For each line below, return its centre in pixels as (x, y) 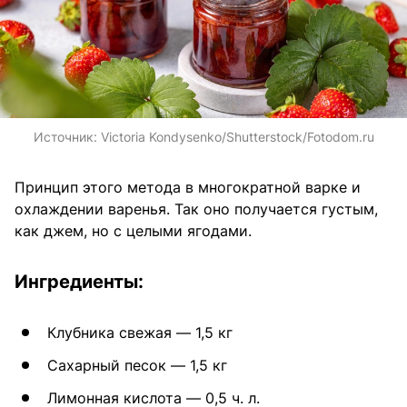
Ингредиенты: (79, 281)
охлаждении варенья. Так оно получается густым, (196, 208)
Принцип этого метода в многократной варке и (188, 187)
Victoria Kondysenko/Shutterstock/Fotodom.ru (237, 136)
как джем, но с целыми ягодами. (133, 230)
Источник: (67, 136)
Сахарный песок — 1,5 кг (137, 365)
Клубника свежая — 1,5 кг (140, 332)
